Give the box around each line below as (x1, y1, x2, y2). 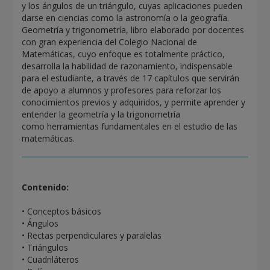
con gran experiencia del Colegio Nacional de (22, 36, 198, 48)
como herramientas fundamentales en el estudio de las (22, 120, 238, 132)
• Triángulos (22, 241, 69, 253)
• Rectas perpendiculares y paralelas (22, 229, 162, 241)
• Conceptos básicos (22, 205, 102, 217)
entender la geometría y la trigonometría (22, 108, 181, 120)
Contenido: (22, 181, 69, 193)
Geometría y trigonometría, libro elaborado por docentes (22, 24, 245, 36)
